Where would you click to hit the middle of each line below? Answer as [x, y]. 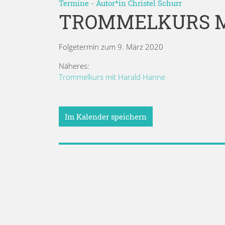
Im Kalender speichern [106, 116]
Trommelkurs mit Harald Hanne [112, 77]
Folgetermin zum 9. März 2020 [111, 46]
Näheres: [74, 66]
